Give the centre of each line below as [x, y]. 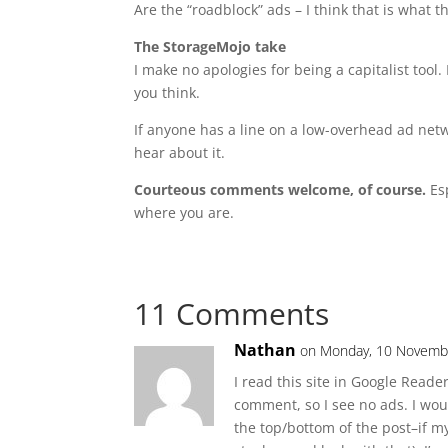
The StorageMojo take [210, 46]
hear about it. [180, 152]
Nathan [265, 350]
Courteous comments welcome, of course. [280, 189]
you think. [167, 92]
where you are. [184, 212]
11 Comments [232, 313]
